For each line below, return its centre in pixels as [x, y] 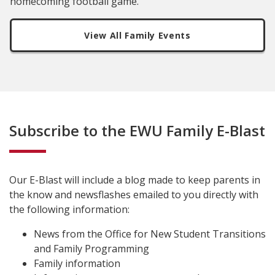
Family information [77, 263]
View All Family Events [137, 35]
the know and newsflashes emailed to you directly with [134, 195]
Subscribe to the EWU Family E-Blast [137, 130]
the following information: [69, 209]
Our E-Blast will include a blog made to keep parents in [135, 180]
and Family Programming [91, 249]
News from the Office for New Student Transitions [150, 234]
